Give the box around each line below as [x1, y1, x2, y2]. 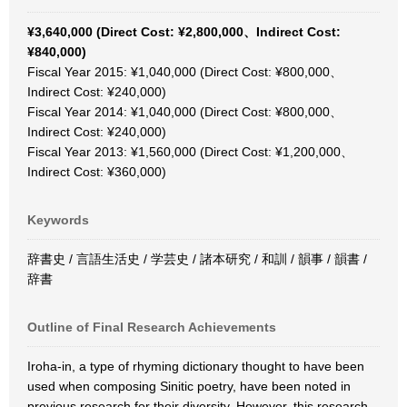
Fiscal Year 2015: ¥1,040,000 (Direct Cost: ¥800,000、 [27, 65, 342, 79]
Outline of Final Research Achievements [27, 320, 276, 334]
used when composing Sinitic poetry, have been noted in [27, 379, 351, 393]
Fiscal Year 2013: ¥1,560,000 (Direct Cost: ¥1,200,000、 [27, 144, 353, 159]
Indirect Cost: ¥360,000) [27, 164, 166, 179]
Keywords [27, 213, 89, 227]
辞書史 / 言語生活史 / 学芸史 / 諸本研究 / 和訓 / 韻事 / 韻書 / [27, 252, 367, 266]
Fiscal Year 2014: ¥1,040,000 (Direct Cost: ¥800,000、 [27, 104, 342, 119]
